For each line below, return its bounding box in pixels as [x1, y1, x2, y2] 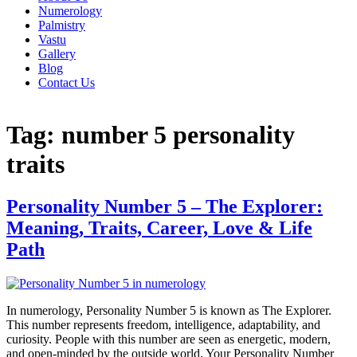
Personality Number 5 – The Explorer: [6, 196, 323, 218]
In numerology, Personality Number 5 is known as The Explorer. [6, 304, 331, 318]
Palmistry [38, 18, 85, 33]
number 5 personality [61, 120, 295, 149]
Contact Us [38, 76, 95, 90]
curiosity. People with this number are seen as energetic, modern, [6, 332, 331, 347]
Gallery [38, 47, 76, 61]
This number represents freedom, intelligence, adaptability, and [6, 318, 320, 332]
